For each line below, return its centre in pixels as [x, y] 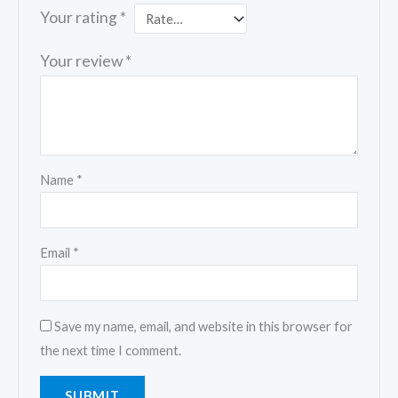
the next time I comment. [111, 350]
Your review [83, 61]
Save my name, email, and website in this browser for [204, 326]
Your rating [80, 18]
